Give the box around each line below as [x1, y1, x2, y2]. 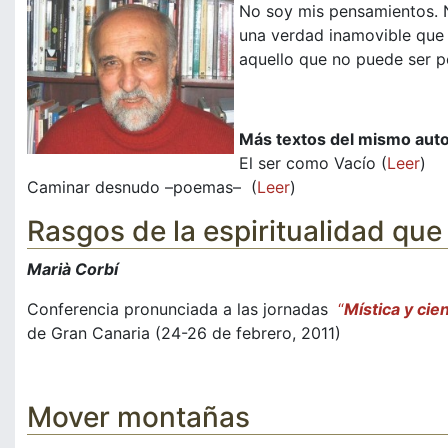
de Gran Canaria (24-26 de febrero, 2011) [27, 323, 341, 344]
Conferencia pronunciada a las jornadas [27, 299, 338, 320]
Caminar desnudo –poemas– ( [27, 177, 257, 198]
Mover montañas [27, 400, 250, 435]
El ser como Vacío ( [239, 153, 387, 174]
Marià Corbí [27, 259, 118, 280]
